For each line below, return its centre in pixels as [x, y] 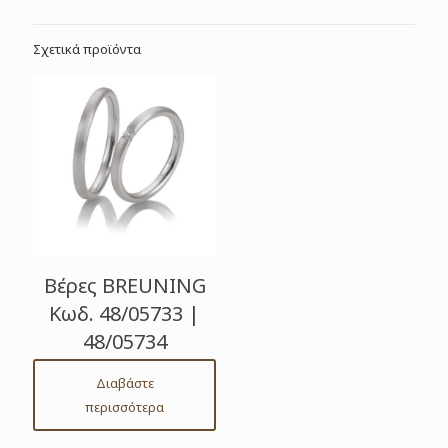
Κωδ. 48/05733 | [125, 314]
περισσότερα [125, 407]
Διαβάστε [124, 383]
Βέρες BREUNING [124, 286]
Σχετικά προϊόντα [87, 48]
